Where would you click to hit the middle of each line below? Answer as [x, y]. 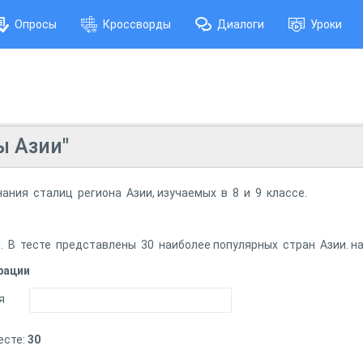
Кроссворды [137, 24]
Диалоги [241, 24]
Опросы [36, 24]
